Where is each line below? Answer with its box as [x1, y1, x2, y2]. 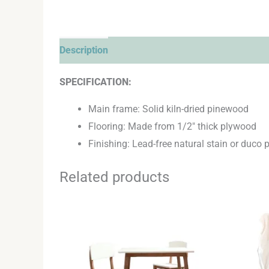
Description [59, 44, 108, 56]
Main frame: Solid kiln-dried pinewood [88, 103, 249, 115]
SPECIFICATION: [59, 76, 131, 88]
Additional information [119, 44, 217, 56]
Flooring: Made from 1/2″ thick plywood [88, 120, 256, 132]
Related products [59, 168, 169, 186]
